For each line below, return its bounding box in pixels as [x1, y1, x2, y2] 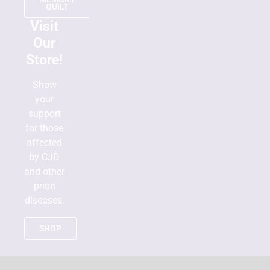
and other [24, 165, 65, 177]
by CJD [29, 151, 60, 163]
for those [25, 122, 64, 134]
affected [27, 136, 63, 148]
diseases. [24, 194, 64, 206]
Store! [26, 51, 63, 68]
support [28, 107, 61, 119]
